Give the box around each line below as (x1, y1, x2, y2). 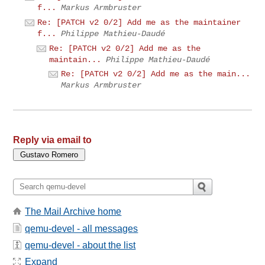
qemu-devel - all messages (25, 223, 138, 234)
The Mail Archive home (25, 206, 122, 217)
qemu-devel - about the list (25, 240, 136, 250)
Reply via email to (13, 134, 92, 145)
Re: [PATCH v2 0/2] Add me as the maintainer (37, 17, 241, 27)
